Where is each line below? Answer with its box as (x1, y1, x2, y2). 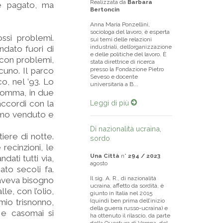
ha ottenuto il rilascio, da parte (90, 212, 170, 219)
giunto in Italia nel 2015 (90, 190, 152, 197)
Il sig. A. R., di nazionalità (90, 175, 156, 182)
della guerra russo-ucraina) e (90, 205, 168, 212)
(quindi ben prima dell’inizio (90, 197, 165, 204)
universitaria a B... (90, 81, 138, 88)
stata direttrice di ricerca (90, 58, 155, 65)
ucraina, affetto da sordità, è (90, 182, 164, 189)
